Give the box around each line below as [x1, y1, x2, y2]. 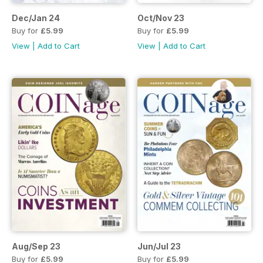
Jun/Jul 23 [137, 241, 181, 251]
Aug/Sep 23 [12, 241, 60, 251]
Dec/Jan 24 [12, 13, 60, 23]
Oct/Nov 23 [137, 13, 184, 23]
